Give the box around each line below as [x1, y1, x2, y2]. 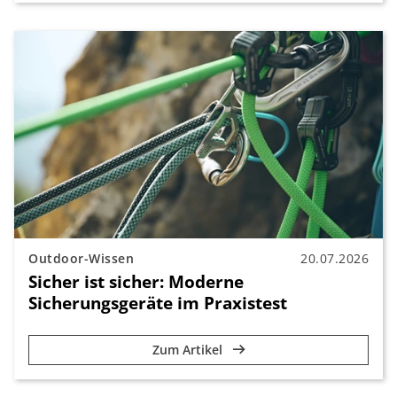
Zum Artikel [152, 341, 226, 359]
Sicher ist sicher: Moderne [28, 269, 244, 294]
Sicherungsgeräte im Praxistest [28, 291, 287, 315]
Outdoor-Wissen [28, 250, 134, 268]
